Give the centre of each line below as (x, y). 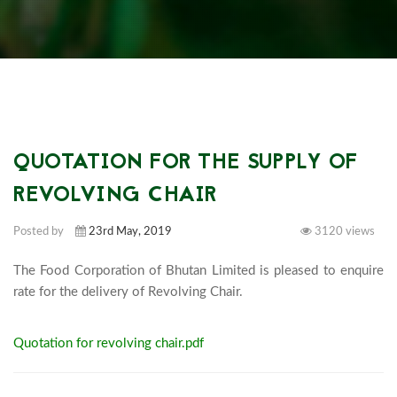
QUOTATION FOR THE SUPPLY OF (186, 163)
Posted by (40, 231)
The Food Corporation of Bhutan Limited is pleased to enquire (198, 270)
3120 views (343, 231)
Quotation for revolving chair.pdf (109, 343)
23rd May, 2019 (130, 231)
